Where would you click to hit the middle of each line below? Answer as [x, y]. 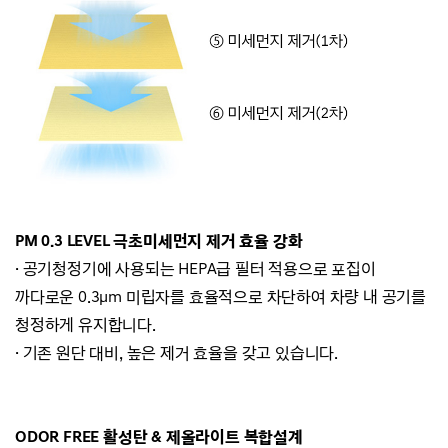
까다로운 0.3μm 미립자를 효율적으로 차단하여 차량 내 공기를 [221, 296]
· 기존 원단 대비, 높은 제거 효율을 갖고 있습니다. [178, 352]
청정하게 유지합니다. [85, 324]
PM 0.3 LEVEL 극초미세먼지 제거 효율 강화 [159, 240]
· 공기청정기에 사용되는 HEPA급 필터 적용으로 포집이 [195, 268]
